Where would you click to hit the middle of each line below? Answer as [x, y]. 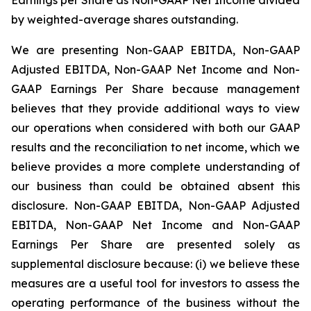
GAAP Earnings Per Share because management [155, 89]
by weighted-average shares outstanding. [125, 19]
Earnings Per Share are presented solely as [155, 244]
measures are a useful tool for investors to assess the [155, 283]
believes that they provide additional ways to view [155, 108]
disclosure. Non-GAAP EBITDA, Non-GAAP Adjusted [155, 205]
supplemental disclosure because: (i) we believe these [155, 263]
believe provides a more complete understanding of [155, 166]
